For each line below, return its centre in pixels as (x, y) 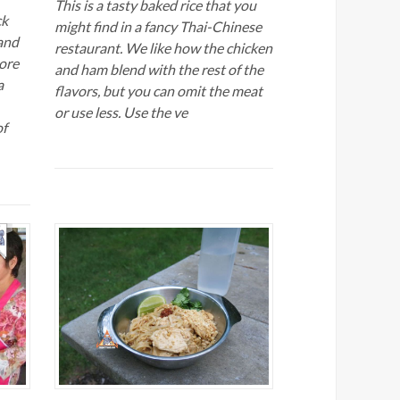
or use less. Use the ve (121, 112)
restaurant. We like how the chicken (164, 47)
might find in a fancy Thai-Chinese (158, 26)
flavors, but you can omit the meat (159, 90)
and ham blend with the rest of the (159, 69)
